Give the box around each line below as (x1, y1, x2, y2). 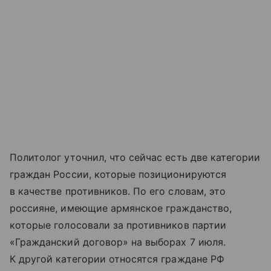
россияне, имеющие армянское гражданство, (10, 201, 232, 214)
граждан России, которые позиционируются (10, 168, 226, 180)
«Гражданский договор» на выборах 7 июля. (10, 235, 226, 248)
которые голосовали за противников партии (10, 218, 226, 231)
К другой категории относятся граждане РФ (10, 252, 224, 265)
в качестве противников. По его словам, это (10, 184, 226, 197)
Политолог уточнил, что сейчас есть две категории (10, 151, 261, 163)
